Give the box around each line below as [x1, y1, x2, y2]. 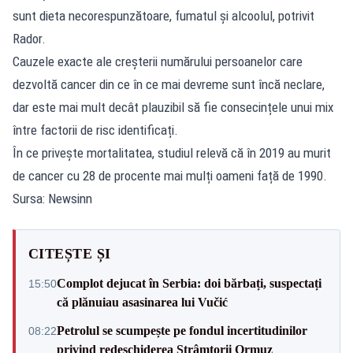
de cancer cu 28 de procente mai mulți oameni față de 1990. [13, 167, 327, 184]
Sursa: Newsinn [13, 190, 92, 206]
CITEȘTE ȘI [28, 245, 111, 262]
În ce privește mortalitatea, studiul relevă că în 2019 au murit [13, 144, 331, 161]
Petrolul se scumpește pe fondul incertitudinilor [57, 323, 307, 337]
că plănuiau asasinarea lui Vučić [57, 295, 228, 309]
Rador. [13, 30, 46, 46]
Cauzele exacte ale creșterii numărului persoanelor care [13, 53, 303, 69]
